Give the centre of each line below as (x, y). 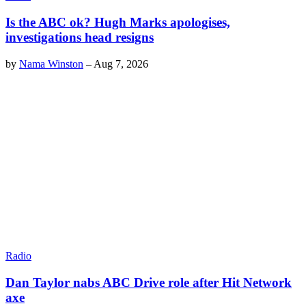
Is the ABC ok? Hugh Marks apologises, (118, 23)
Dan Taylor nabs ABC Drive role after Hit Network (149, 282)
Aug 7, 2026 (121, 64)
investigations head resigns (80, 38)
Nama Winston (51, 64)
